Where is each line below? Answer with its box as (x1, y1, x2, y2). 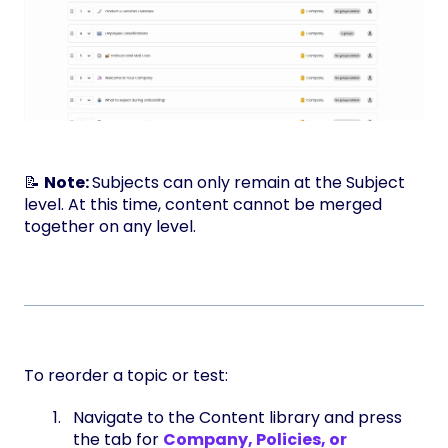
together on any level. (24, 214, 196, 238)
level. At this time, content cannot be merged (24, 192, 382, 216)
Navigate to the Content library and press (73, 406, 402, 430)
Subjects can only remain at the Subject (92, 170, 405, 194)
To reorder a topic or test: (24, 364, 228, 388)
